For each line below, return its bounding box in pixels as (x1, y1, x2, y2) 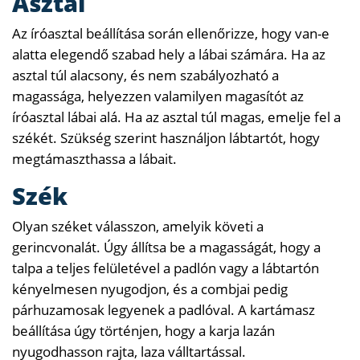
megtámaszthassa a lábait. (12, 149, 177, 168)
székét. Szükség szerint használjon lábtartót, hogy (12, 128, 320, 147)
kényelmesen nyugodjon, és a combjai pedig (12, 279, 288, 298)
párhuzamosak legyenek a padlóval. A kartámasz (12, 300, 315, 319)
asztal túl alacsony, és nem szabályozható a (12, 65, 279, 84)
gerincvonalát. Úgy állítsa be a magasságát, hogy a (12, 237, 321, 256)
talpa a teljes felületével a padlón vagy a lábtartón (12, 258, 319, 277)
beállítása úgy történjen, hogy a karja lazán (12, 321, 275, 340)
